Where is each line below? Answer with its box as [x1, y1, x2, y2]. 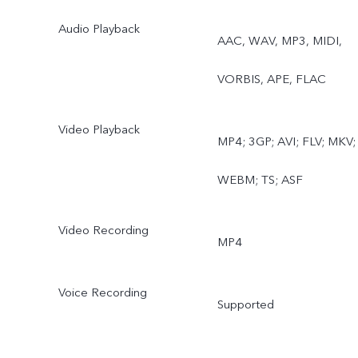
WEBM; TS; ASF [217, 172, 303, 189]
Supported [217, 296, 274, 312]
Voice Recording [58, 284, 147, 300]
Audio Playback [58, 21, 140, 38]
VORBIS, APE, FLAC [217, 71, 326, 88]
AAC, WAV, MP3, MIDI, [217, 33, 342, 50]
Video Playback [58, 121, 140, 138]
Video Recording [58, 222, 149, 239]
